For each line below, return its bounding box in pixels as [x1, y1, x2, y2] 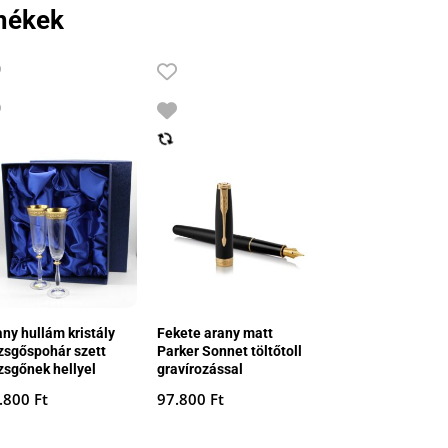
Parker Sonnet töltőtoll [156, 342, 302, 359]
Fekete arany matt [156, 324, 273, 341]
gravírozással [156, 360, 243, 377]
